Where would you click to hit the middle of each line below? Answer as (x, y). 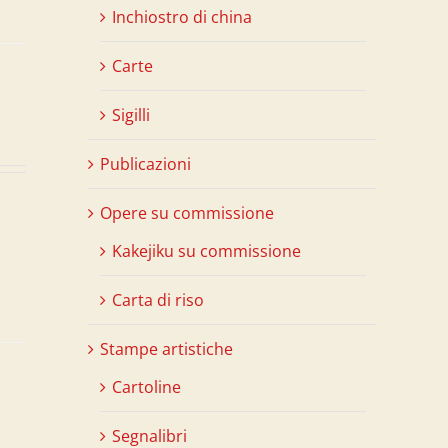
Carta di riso (158, 299)
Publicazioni (145, 163)
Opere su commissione (187, 212)
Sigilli (131, 114)
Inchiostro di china (182, 16)
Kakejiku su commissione (206, 250)
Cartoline (146, 386)
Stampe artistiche (166, 348)
